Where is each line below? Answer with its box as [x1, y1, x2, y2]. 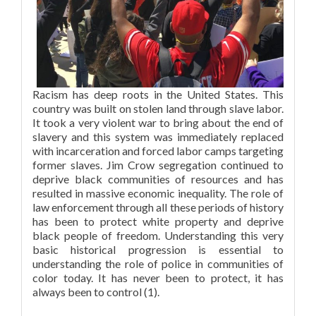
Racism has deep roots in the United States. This [32, 87, 284, 101]
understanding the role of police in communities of [32, 256, 284, 270]
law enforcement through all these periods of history [32, 200, 284, 214]
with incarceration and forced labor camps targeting [32, 143, 284, 157]
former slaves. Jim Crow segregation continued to [32, 157, 284, 171]
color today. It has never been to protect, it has [32, 270, 284, 284]
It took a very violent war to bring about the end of [32, 115, 284, 129]
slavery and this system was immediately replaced [32, 129, 284, 143]
